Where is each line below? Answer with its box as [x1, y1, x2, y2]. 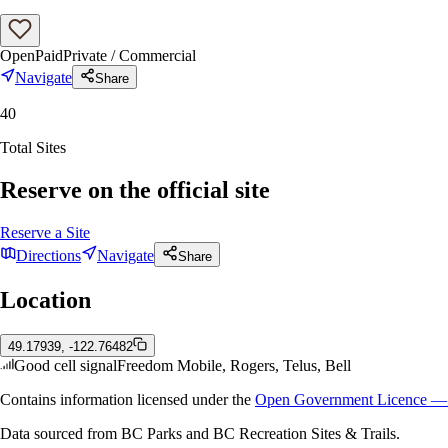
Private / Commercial [63, 47, 196, 65]
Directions [16, 246, 81, 264]
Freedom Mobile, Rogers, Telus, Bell [117, 356, 351, 374]
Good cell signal [14, 356, 117, 374]
